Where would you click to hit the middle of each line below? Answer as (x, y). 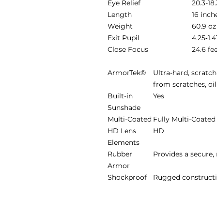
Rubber (120, 154)
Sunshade (124, 108)
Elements (124, 142)
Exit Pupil (124, 38)
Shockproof (127, 177)
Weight (120, 26)
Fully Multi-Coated (184, 119)
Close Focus (128, 49)
